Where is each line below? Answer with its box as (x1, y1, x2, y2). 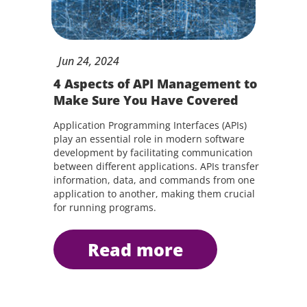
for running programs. (53, 201, 156, 214)
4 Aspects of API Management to (53, 75, 257, 92)
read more (99, 238, 183, 261)
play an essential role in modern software (53, 132, 245, 145)
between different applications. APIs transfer (53, 160, 259, 173)
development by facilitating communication (53, 146, 253, 159)
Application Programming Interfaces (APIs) (53, 119, 247, 132)
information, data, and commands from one (53, 173, 255, 186)
